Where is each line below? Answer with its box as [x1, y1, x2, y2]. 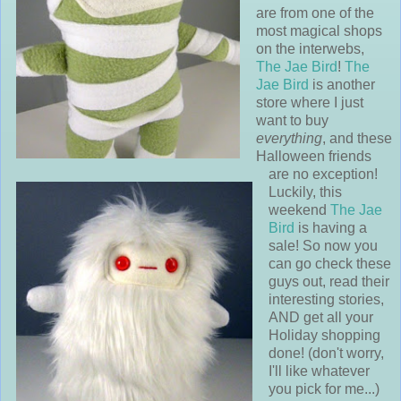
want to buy [256, 113, 328, 129]
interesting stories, [269, 292, 384, 308]
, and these [322, 131, 392, 147]
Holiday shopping [269, 328, 380, 344]
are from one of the [256, 5, 374, 21]
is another [309, 77, 375, 93]
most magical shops [256, 23, 382, 39]
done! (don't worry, [269, 346, 384, 362]
